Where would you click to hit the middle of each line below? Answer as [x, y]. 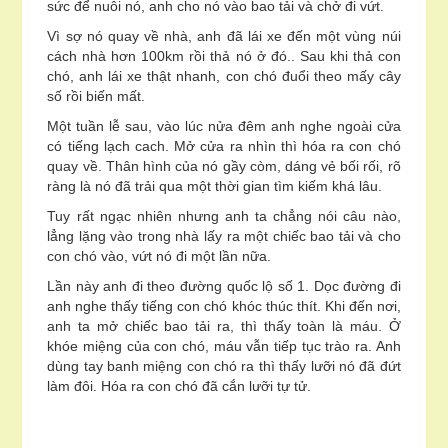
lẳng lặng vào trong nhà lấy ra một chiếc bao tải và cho [224, 236]
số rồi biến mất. [96, 96]
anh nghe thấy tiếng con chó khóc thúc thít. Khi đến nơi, [224, 306]
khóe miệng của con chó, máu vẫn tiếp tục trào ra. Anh [224, 346]
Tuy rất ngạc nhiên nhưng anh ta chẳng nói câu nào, [224, 216]
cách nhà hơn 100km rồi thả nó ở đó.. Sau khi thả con [224, 56]
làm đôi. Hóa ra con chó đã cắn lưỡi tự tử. [179, 386]
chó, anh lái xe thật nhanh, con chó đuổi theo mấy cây [224, 76]
